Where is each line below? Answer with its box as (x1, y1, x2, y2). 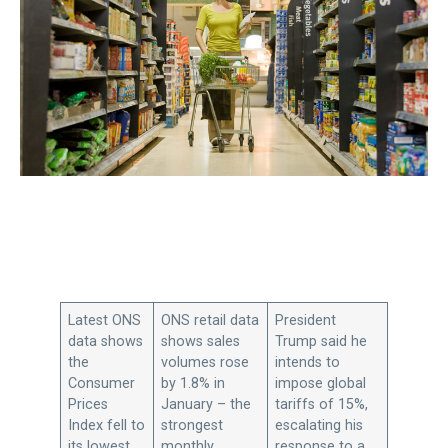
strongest (161, 417, 224, 434)
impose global (275, 375, 367, 392)
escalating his (275, 417, 364, 434)
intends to (275, 354, 341, 371)
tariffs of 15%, (275, 396, 369, 413)
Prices (68, 396, 109, 413)
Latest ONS (68, 312, 142, 329)
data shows (68, 333, 144, 350)
